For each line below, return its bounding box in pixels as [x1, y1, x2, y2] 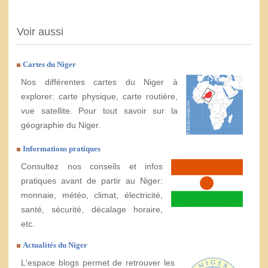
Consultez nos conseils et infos [21, 162, 163, 172]
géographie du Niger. [21, 120, 100, 130]
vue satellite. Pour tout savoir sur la [21, 106, 178, 116]
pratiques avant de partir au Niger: [21, 176, 163, 186]
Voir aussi [17, 26, 63, 38]
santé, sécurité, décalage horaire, [21, 205, 163, 215]
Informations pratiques [23, 144, 100, 154]
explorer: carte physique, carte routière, [21, 92, 178, 102]
